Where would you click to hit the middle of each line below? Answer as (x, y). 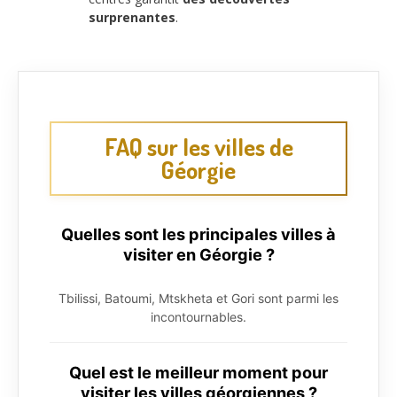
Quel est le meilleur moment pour (198, 373)
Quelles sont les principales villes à (198, 234)
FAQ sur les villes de (198, 147)
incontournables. (198, 317)
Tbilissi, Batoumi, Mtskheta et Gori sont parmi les (198, 299)
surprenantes (132, 17)
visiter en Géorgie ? (198, 255)
